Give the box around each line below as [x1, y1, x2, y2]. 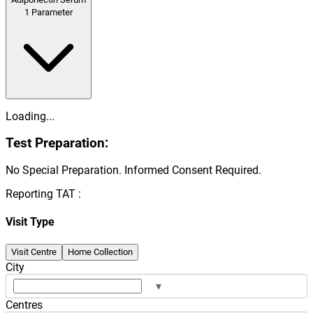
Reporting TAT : [6, 187, 81, 201]
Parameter [31, 6, 73, 17]
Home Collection [68, 246, 133, 257]
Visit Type [6, 215, 54, 229]
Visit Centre [11, 246, 57, 257]
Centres [6, 298, 43, 312]
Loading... [6, 109, 54, 123]
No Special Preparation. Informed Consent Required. [6, 163, 261, 177]
